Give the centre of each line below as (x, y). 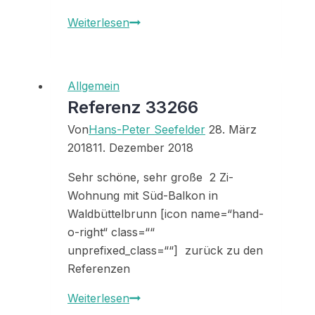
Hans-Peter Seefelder (147, 130)
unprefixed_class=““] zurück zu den (165, 251)
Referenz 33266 (133, 108)
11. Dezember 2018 (143, 148)
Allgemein (94, 86)
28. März (233, 130)
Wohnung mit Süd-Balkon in (143, 196)
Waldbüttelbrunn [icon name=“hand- (166, 214)
